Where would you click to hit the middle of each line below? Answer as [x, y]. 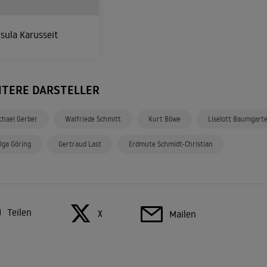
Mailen [182, 214]
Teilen [19, 212]
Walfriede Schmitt [93, 119]
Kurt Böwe [164, 119]
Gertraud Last [80, 144]
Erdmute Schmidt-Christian [171, 144]
